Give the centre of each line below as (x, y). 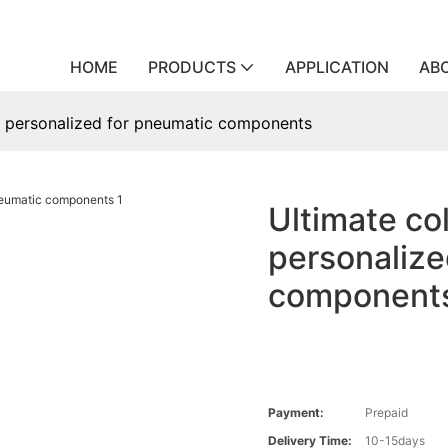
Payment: (296, 413)
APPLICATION (337, 67)
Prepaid (387, 413)
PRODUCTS (192, 67)
